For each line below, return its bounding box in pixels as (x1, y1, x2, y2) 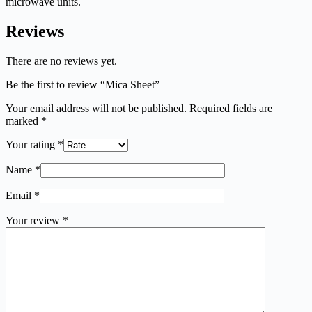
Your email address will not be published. (6, 102, 187, 115)
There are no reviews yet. (6, 55, 117, 68)
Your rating (6, 139, 58, 151)
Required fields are (189, 102, 272, 115)
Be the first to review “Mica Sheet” (6, 79, 159, 91)
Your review (6, 214, 63, 227)
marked (6, 115, 41, 127)
